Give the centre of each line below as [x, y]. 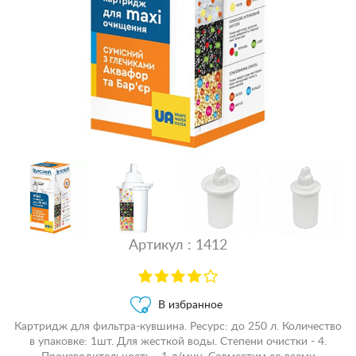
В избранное [190, 305]
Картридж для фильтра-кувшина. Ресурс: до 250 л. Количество [178, 326]
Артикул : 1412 [178, 246]
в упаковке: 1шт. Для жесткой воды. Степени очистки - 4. [178, 341]
